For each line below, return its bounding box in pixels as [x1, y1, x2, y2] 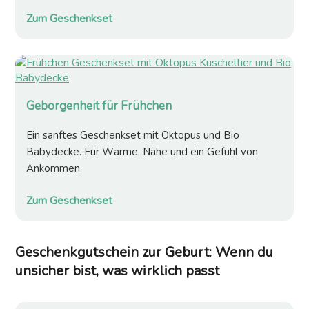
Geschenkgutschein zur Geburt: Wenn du [15, 243, 273, 262]
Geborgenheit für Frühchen [26, 98, 172, 114]
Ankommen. [26, 161, 82, 176]
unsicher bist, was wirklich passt [15, 261, 219, 281]
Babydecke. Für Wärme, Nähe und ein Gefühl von [26, 145, 258, 159]
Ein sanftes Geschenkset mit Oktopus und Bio [26, 128, 239, 143]
